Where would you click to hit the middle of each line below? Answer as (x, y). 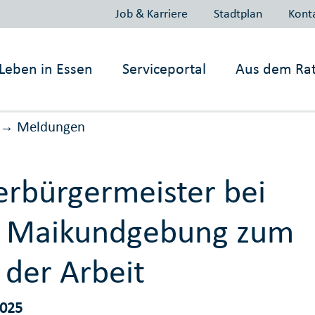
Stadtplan (238, 13)
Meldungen (51, 127)
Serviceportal (165, 69)
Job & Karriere (151, 13)
